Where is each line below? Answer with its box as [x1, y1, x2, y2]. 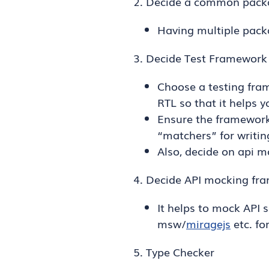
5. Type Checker [133, 244, 214, 259]
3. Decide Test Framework [133, 50, 267, 65]
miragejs [186, 216, 231, 231]
